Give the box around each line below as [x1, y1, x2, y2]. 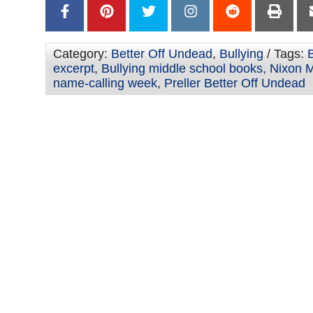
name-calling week [53, 76, 157, 91]
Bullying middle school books [101, 61, 263, 76]
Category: [53, 47, 111, 61]
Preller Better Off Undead [164, 76, 305, 91]
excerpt [53, 61, 94, 76]
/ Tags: [263, 47, 307, 61]
